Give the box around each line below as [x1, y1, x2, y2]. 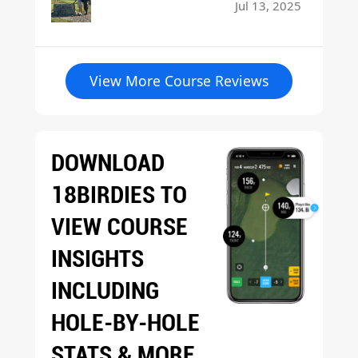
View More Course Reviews [89, 70, 268, 90]
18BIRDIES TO [51, 180, 187, 209]
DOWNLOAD [51, 148, 165, 177]
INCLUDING [51, 276, 159, 304]
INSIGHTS [51, 244, 144, 272]
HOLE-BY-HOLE [51, 308, 200, 336]
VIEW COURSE [51, 212, 188, 241]
